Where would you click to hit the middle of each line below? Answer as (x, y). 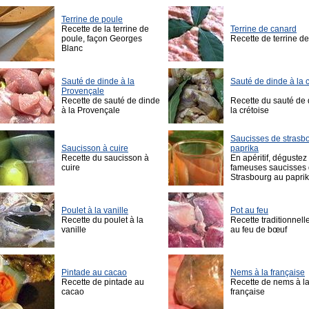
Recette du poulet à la (102, 220)
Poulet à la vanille (95, 211)
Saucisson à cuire (95, 149)
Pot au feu (249, 211)
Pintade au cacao (94, 273)
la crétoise (250, 111)
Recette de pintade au (103, 282)
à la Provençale (91, 111)
